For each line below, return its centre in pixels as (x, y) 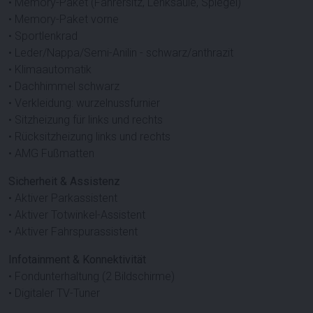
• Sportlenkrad (43, 36)
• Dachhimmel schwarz (64, 86)
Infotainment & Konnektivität (77, 259)
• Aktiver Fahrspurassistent (73, 231)
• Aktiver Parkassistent (63, 198)
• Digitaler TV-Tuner (54, 293)
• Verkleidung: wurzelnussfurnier (84, 103)
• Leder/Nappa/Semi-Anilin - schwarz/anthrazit (121, 52)
